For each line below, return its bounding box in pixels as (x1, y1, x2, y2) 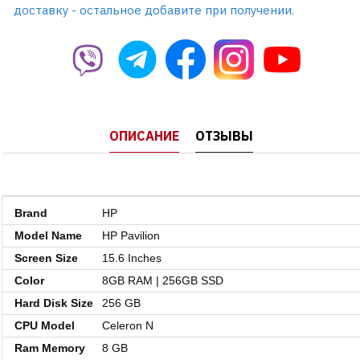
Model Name (14, 229, 82, 243)
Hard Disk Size (14, 297, 93, 310)
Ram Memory (14, 342, 85, 355)
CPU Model (14, 319, 75, 333)
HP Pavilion (102, 229, 160, 243)
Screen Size (14, 252, 78, 265)
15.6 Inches (102, 252, 162, 265)
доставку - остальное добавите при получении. (14, 2, 294, 18)
